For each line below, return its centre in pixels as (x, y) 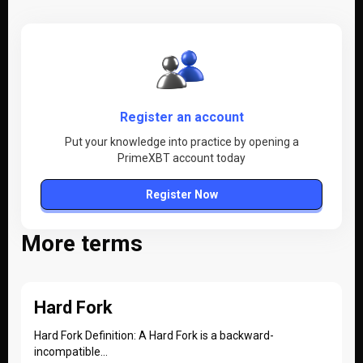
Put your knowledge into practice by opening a (181, 142)
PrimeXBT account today (181, 158)
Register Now (181, 194)
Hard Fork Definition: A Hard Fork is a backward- (154, 335)
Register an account (181, 117)
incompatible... (71, 352)
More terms (82, 243)
